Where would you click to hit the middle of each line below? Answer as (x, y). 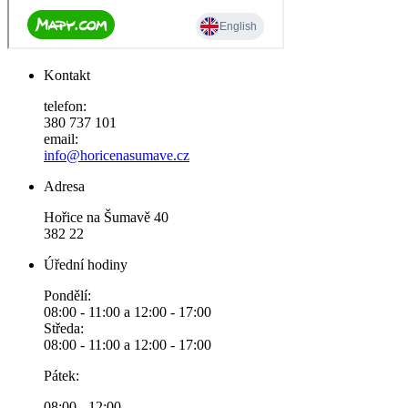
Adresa (64, 187)
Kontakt (67, 76)
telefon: (65, 107)
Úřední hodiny (86, 265)
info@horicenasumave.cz (117, 156)
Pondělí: (67, 296)
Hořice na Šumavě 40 (106, 218)
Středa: (64, 329)
